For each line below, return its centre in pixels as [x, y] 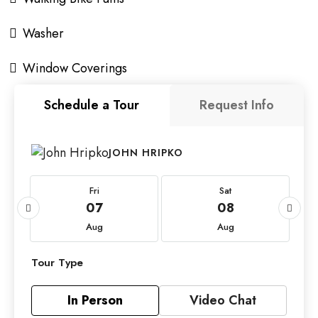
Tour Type [57, 263]
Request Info [236, 105]
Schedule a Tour [92, 105]
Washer [43, 33]
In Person [95, 301]
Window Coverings [75, 68]
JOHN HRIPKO [146, 152]
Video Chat [223, 301]
